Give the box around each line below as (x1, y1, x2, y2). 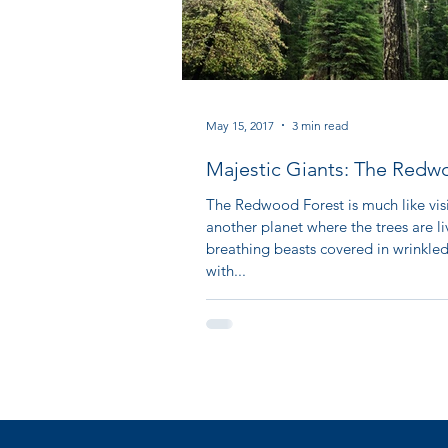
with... (206, 261, 246, 281)
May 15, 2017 (206, 117, 274, 133)
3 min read (292, 117, 348, 133)
